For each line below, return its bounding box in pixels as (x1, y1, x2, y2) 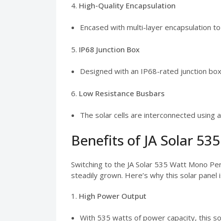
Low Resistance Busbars (79, 88, 165, 98)
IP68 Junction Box (79, 44, 140, 54)
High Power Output (79, 190, 147, 201)
